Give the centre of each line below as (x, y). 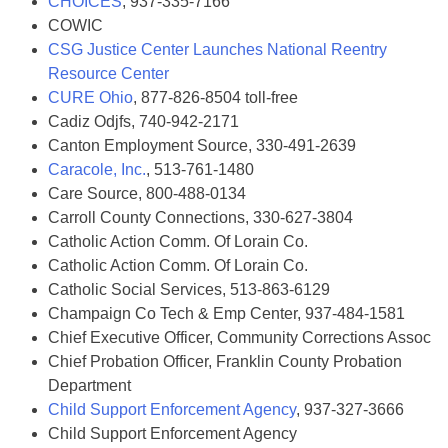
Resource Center (108, 73)
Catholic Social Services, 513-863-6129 (189, 289)
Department (89, 385)
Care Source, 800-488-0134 (147, 193)
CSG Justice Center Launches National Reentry (217, 49)
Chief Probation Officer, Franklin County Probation (225, 361)
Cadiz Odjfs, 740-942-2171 (143, 121)
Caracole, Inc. (97, 169)
